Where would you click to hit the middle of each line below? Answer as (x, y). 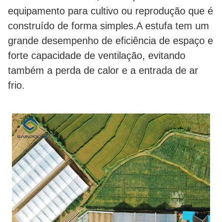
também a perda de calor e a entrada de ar (103, 70)
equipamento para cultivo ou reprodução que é (111, 11)
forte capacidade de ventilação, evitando (97, 55)
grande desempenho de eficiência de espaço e (111, 41)
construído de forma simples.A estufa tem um (109, 26)
